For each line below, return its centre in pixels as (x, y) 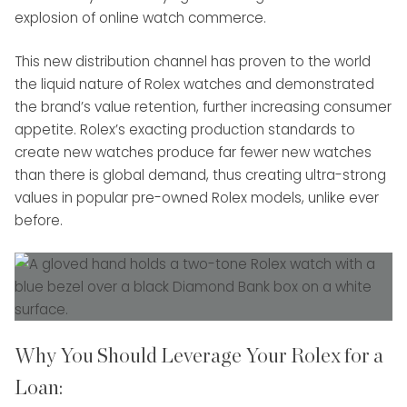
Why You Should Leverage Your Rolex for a (199, 357)
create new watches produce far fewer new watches (193, 153)
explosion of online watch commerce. (140, 18)
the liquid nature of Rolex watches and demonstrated (194, 84)
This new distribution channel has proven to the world (193, 62)
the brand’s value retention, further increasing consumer (203, 107)
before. (39, 221)
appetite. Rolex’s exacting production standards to (185, 130)
